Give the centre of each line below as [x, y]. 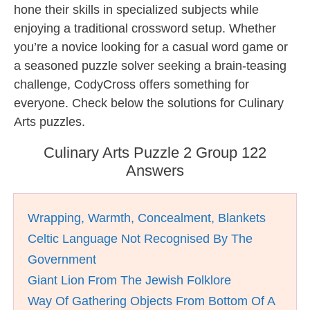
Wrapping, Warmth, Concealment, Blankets [147, 218]
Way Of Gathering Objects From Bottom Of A [151, 301]
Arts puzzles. [49, 122]
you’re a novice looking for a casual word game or [151, 47]
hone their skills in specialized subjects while [136, 10]
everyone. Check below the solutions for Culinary [149, 103]
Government [62, 259]
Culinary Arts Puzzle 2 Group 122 [155, 153]
